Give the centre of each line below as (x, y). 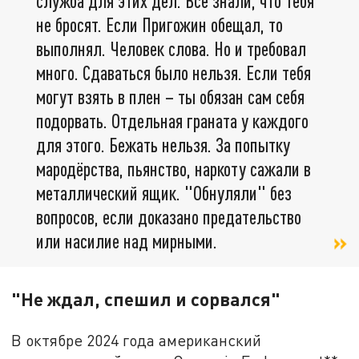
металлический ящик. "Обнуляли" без (164, 193)
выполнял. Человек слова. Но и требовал (171, 49)
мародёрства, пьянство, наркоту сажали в (173, 169)
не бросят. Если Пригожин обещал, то (159, 25)
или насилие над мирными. (127, 241)
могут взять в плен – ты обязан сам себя (170, 97)
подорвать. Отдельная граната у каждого (172, 121)
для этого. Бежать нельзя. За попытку (163, 145)
